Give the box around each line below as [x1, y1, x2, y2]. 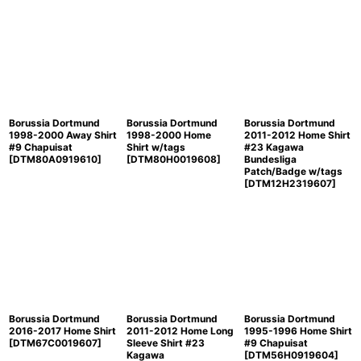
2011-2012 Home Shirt [243, 129, 351, 141]
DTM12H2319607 [247, 177, 332, 189]
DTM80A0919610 [13, 153, 98, 165]
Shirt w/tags [126, 141, 185, 153]
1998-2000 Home [126, 129, 211, 141]
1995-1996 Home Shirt [243, 325, 352, 337]
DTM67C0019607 [13, 337, 98, 349]
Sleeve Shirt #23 [126, 337, 205, 349]
